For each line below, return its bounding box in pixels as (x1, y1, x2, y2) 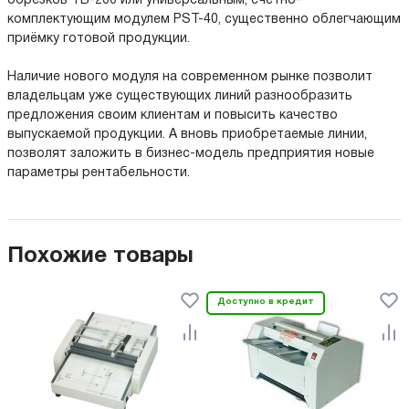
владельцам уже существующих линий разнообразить (7, 90, 352, 103)
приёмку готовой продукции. (7, 33, 190, 46)
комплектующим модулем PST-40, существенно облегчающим (7, 14, 401, 26)
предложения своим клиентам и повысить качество (7, 110, 338, 122)
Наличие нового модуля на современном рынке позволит (7, 71, 372, 84)
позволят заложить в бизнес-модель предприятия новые (7, 148, 374, 161)
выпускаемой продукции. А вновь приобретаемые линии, (7, 129, 367, 142)
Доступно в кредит (217, 298, 314, 307)
